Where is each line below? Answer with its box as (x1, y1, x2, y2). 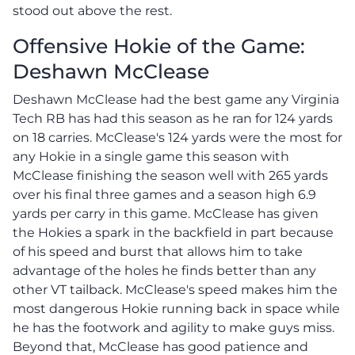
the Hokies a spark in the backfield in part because (13, 224, 334, 240)
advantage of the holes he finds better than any (13, 262, 316, 278)
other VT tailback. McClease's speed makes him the (13, 281, 338, 297)
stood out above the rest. (13, 2, 172, 18)
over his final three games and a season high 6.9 (13, 186, 316, 202)
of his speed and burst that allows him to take (13, 243, 303, 259)
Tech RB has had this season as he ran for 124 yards (13, 110, 333, 126)
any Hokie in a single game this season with (13, 148, 289, 164)
